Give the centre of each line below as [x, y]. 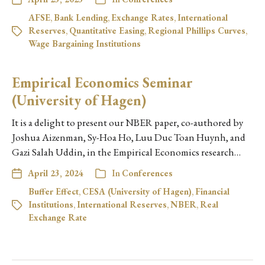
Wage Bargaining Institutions [85, 44]
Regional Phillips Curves [197, 31]
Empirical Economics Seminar [102, 83]
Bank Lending [81, 18]
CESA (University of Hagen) [137, 192]
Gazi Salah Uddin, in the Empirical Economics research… [126, 152]
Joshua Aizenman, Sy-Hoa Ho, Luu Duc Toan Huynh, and [129, 138]
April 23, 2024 [56, 173]
